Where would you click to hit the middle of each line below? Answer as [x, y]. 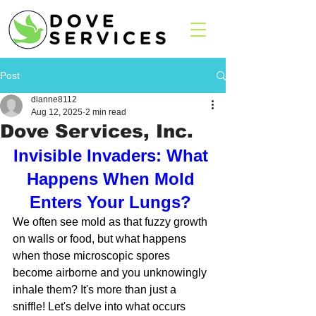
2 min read [106, 112]
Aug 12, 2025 [57, 112]
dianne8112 [54, 99]
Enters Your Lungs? [113, 202]
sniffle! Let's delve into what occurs [101, 306]
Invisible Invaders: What [113, 156]
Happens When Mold [113, 179]
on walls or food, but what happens [101, 239]
